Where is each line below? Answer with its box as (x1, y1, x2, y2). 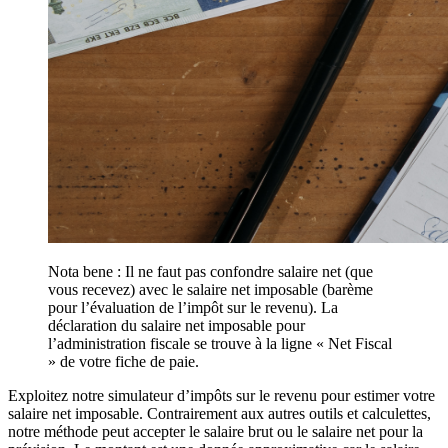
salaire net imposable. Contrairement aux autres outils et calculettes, (8, 404, 431, 422)
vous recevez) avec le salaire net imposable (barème (48, 280, 373, 298)
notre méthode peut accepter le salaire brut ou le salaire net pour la (8, 422, 423, 440)
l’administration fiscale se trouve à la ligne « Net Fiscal (48, 334, 392, 352)
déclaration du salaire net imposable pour (48, 316, 305, 334)
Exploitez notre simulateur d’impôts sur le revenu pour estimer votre (8, 386, 435, 404)
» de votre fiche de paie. (48, 352, 199, 370)
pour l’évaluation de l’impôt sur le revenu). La (48, 298, 338, 316)
